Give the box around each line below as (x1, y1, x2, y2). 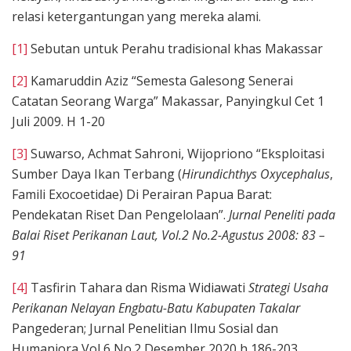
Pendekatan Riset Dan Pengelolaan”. (12, 205, 229, 223)
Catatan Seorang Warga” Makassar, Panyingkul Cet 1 (12, 92, 324, 110)
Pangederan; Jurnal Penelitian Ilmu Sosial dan (12, 319, 278, 337)
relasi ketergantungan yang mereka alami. (12, 7, 261, 25)
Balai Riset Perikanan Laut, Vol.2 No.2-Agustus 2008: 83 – (12, 226, 325, 244)
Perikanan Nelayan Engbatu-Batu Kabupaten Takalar (12, 299, 300, 317)
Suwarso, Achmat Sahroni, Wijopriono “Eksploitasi (27, 144, 324, 162)
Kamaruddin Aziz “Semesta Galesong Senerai (27, 71, 293, 89)
